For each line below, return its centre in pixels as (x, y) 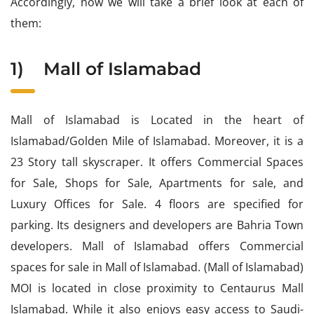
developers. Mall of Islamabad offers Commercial (157, 246)
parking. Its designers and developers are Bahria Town (157, 225)
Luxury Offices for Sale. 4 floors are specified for (157, 204)
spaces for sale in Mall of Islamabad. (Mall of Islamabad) (157, 267)
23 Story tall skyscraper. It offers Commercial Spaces (157, 162)
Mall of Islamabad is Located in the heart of (157, 120)
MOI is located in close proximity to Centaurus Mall (157, 288)
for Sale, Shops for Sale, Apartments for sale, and (157, 183)
